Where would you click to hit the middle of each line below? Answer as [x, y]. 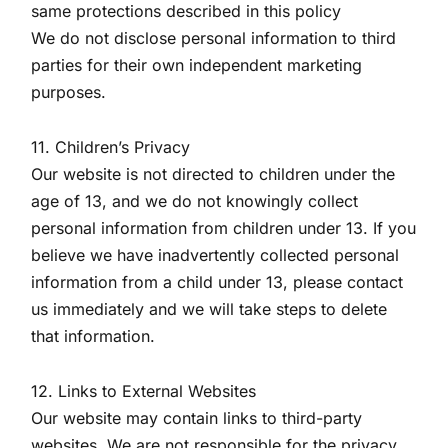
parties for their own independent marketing [197, 65]
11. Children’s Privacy [111, 147]
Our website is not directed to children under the [213, 174]
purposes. [69, 92]
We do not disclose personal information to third [214, 38]
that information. [93, 336]
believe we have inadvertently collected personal [215, 255]
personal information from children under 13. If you [224, 228]
